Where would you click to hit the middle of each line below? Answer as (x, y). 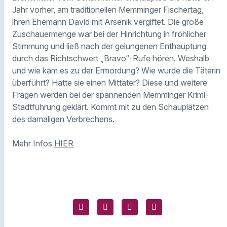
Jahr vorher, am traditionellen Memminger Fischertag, (108, 9)
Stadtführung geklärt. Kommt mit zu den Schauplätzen (110, 107)
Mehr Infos (33, 143)
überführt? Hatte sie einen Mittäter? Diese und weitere (110, 82)
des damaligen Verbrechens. (63, 119)
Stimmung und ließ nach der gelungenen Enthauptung (109, 46)
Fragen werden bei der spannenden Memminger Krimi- (110, 94)
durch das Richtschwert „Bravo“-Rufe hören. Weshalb (111, 58)
